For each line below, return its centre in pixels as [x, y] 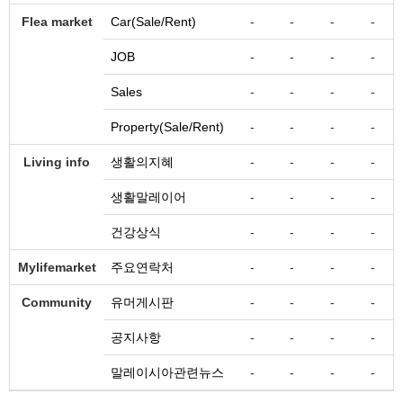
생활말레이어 [148, 197]
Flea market [57, 22]
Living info [57, 162]
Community [57, 302]
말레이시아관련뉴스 [167, 372]
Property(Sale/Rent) [167, 127]
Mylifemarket [57, 267]
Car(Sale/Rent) [153, 22]
